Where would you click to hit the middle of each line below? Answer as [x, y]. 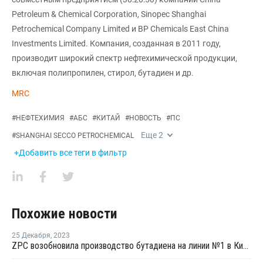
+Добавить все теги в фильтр [70, 152]
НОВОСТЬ [145, 118]
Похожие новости [65, 213]
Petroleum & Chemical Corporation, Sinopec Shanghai [109, 14]
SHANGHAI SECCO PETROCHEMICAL [75, 135]
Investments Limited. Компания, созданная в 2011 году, [116, 43]
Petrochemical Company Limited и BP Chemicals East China [120, 28]
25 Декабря [31, 235]
